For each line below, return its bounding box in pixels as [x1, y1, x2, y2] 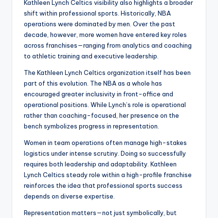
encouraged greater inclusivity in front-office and [24, 90, 173, 98]
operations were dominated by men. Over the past [24, 20, 175, 28]
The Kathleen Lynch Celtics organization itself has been [24, 69, 191, 77]
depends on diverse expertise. [24, 192, 115, 200]
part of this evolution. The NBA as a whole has [24, 79, 162, 88]
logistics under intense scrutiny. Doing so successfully [24, 149, 186, 158]
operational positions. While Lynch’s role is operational [24, 101, 186, 109]
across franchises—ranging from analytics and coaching [24, 41, 192, 50]
